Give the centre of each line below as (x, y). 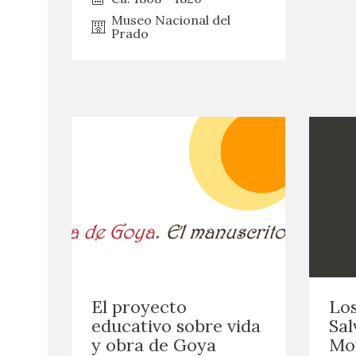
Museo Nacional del (171, 19)
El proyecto (139, 306)
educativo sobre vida (176, 325)
